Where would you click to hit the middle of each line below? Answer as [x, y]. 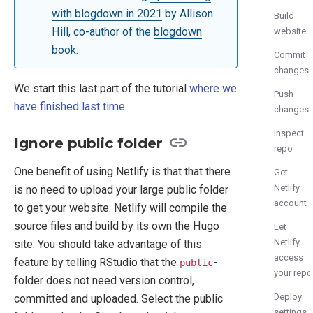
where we [213, 89]
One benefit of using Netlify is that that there [122, 171]
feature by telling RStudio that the [97, 262]
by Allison [187, 13]
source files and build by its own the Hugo [117, 226]
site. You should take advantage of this [108, 244]
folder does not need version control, [104, 280]
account [291, 203]
